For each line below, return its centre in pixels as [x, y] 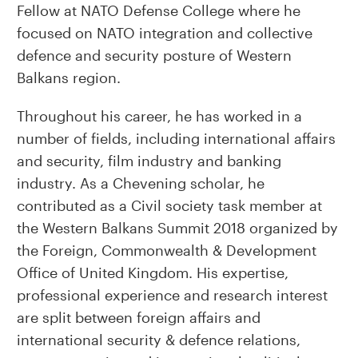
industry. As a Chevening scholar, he [140, 183]
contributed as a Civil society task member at [169, 205]
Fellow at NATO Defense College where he [158, 10]
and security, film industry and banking [149, 161]
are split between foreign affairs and [138, 317]
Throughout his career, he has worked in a [159, 116]
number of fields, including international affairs [176, 138]
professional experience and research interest [172, 295]
